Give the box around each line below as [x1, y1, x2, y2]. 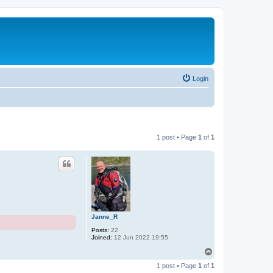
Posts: [91, 226, 109, 233]
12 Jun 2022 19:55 [112, 233, 168, 241]
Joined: [91, 233, 112, 241]
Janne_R [91, 213, 118, 220]
